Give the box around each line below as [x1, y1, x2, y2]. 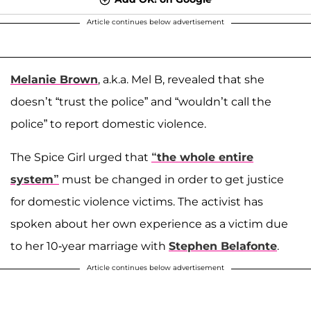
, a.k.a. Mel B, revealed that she [98, 72, 264, 86]
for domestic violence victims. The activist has [10, 194, 263, 208]
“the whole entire [151, 150, 253, 164]
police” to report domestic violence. [10, 117, 206, 131]
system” [10, 172, 59, 186]
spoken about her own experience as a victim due [10, 217, 288, 230]
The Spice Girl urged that [10, 150, 151, 164]
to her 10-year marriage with [10, 239, 169, 253]
